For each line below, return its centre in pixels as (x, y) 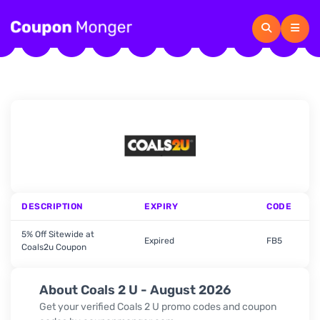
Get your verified (78, 306)
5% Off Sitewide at (58, 234)
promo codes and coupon (218, 306)
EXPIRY (161, 206)
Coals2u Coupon (54, 247)
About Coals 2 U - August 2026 (135, 290)
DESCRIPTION (52, 206)
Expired (159, 241)
